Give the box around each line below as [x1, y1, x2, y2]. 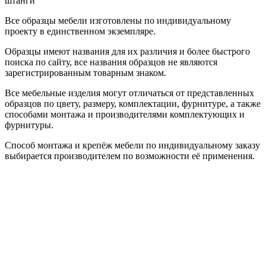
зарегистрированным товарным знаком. [5, 67, 166, 78]
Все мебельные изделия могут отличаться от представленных [5, 87, 254, 98]
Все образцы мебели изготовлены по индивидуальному [5, 15, 231, 26]
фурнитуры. [5, 119, 53, 130]
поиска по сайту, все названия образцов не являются [5, 56, 217, 67]
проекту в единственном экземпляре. [5, 26, 156, 36]
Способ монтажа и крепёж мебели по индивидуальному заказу [5, 140, 260, 150]
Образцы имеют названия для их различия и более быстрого [5, 46, 250, 56]
